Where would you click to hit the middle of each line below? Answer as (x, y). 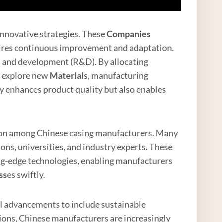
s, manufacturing (116, 76)
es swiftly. (26, 175)
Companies (129, 34)
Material (67, 76)
